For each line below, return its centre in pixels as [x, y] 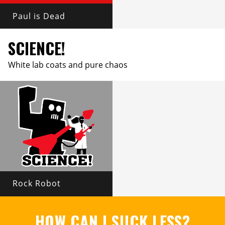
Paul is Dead [39, 16]
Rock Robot [36, 183]
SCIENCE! [37, 48]
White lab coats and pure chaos [68, 65]
